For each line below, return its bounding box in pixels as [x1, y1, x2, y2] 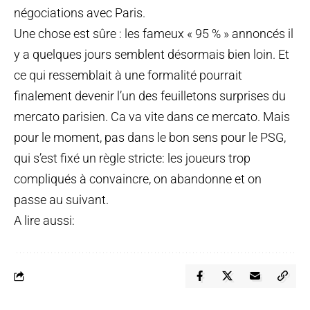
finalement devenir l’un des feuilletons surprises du [14, 89, 286, 104]
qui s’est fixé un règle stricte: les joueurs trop [14, 151, 250, 166]
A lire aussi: [14, 213, 75, 228]
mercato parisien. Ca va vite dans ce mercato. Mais [14, 109, 290, 125]
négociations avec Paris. [14, 6, 145, 21]
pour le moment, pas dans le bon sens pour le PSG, [14, 130, 286, 145]
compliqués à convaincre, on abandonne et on [14, 172, 262, 187]
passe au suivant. [14, 192, 109, 208]
